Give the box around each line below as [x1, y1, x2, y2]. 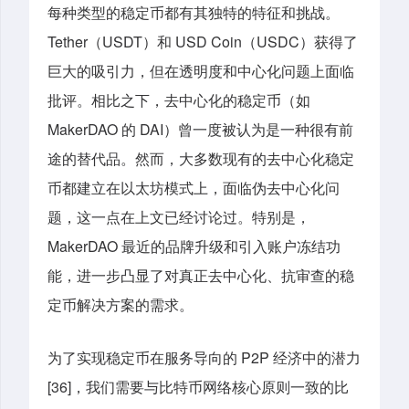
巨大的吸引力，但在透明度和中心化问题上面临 [47, 60, 354, 82]
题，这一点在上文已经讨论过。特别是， [47, 206, 310, 228]
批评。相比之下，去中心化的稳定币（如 [47, 89, 310, 111]
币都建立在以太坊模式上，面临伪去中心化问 [47, 177, 340, 199]
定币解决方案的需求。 [47, 294, 194, 316]
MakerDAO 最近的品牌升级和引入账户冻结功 [47, 236, 341, 257]
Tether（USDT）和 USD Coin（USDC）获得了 [47, 31, 358, 53]
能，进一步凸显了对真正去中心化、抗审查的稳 [47, 265, 354, 287]
